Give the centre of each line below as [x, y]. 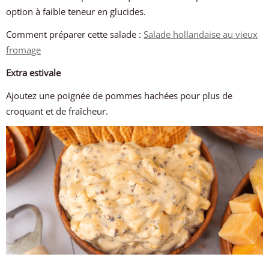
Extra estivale [34, 73]
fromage [24, 50]
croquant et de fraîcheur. [57, 111]
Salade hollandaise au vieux [201, 34]
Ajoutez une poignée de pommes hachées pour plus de [119, 95]
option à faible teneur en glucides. [76, 11]
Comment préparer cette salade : [75, 34]
